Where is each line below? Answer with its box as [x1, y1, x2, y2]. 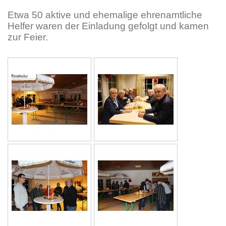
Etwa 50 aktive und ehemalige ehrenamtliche [8, 10, 202, 21]
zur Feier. [8, 32, 48, 43]
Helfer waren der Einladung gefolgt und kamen [8, 21, 209, 32]
